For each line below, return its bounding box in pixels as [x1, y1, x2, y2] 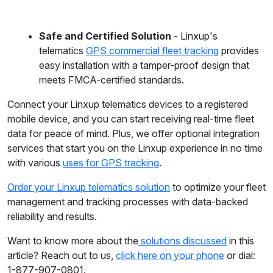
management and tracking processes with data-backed [7, 196, 248, 208]
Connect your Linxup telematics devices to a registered [7, 98, 248, 111]
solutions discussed [141, 235, 227, 247]
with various [7, 157, 63, 169]
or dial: [224, 249, 255, 262]
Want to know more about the [7, 235, 138, 247]
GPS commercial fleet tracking [86, 44, 219, 57]
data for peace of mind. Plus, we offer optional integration [7, 127, 260, 140]
